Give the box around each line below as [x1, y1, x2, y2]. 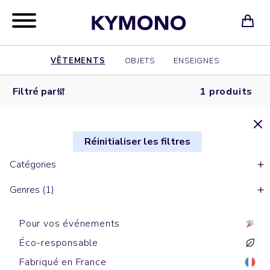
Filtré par [12, 84, 56, 98]
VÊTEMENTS [51, 55, 105, 66]
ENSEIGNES [174, 55, 219, 66]
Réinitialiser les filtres [84, 135, 190, 149]
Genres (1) [10, 183, 54, 197]
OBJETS [124, 55, 155, 66]
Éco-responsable [19, 236, 98, 250]
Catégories [10, 158, 56, 172]
